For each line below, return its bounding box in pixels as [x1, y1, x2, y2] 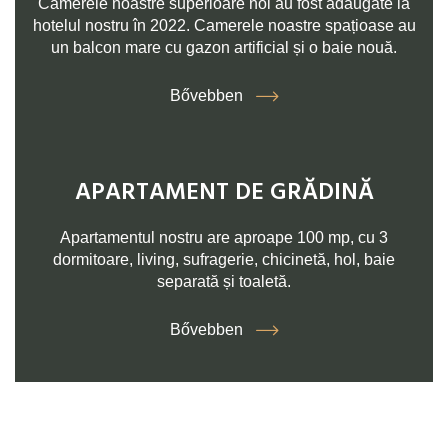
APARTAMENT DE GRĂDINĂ [74, 174, 374, 213]
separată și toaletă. [157, 273, 291, 291]
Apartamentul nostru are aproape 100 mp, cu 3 [60, 229, 388, 247]
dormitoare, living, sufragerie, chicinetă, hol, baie [53, 251, 395, 269]
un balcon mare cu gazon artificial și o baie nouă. [51, 39, 397, 57]
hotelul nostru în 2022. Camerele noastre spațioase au [32, 17, 416, 35]
